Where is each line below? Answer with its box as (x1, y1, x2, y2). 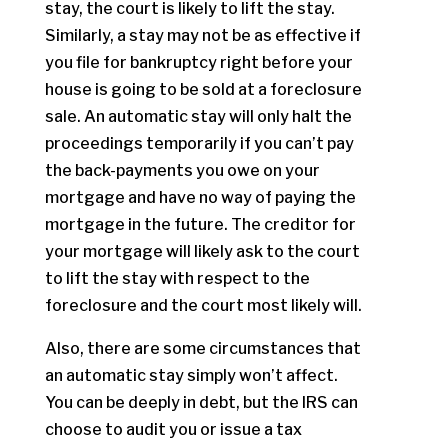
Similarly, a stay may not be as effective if (44, 26, 361, 45)
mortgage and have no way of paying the (44, 188, 356, 207)
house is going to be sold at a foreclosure (44, 80, 362, 99)
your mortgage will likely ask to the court (44, 242, 360, 261)
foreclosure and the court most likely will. (44, 296, 362, 315)
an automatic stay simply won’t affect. (44, 366, 338, 385)
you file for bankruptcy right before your (44, 53, 353, 72)
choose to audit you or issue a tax (44, 420, 302, 439)
